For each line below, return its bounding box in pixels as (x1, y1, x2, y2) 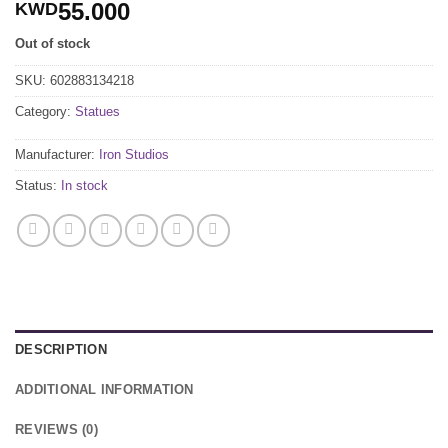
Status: (15, 178, 61, 194)
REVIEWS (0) (15, 422, 98, 438)
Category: (15, 103, 75, 119)
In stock (61, 178, 108, 194)
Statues (75, 103, 120, 119)
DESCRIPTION (15, 342, 107, 358)
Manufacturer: (15, 147, 99, 163)
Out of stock (15, 35, 90, 51)
